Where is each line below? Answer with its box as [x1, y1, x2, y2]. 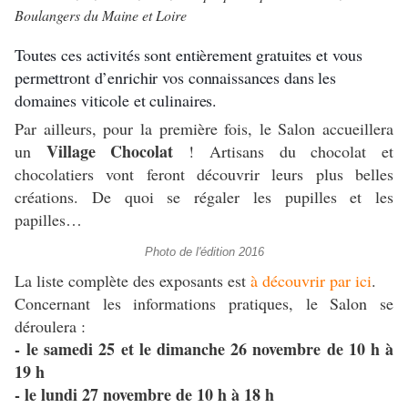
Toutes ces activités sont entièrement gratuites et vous [15, 44, 362, 66]
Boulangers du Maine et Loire [15, 5, 187, 25]
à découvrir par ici [250, 270, 372, 292]
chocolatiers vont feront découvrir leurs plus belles [15, 163, 393, 186]
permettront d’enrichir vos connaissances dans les [15, 66, 337, 89]
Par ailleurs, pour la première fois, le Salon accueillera [15, 117, 393, 140]
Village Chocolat [46, 139, 174, 164]
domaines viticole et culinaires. [15, 89, 223, 112]
